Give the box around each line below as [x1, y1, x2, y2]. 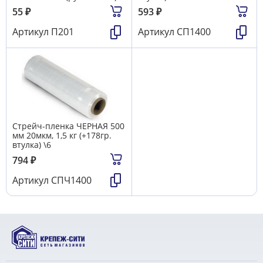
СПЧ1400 [51, 173, 92, 187]
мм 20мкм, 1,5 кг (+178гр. [12, 130, 112, 141]
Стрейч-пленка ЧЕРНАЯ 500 [12, 120, 124, 132]
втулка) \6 [12, 139, 51, 151]
